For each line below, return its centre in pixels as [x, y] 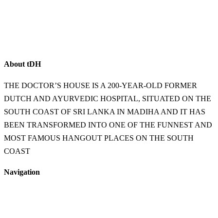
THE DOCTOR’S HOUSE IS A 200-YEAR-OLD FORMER [100, 85]
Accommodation [29, 209]
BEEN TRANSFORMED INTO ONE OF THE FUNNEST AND [108, 125]
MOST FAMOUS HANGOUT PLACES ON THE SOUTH [99, 138]
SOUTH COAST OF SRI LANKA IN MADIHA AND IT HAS [105, 111]
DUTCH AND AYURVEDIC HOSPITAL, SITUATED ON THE [108, 98]
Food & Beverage [31, 200]
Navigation [22, 172]
